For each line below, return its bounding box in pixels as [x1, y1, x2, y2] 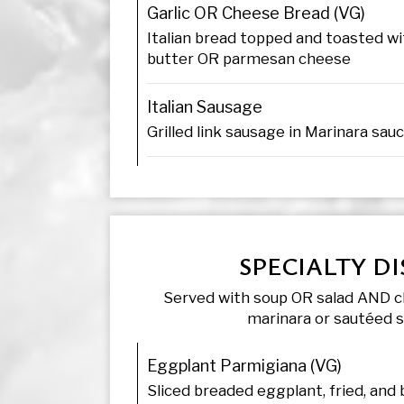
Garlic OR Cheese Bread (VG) [147, 3, 365, 23]
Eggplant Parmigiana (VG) [147, 355, 342, 375]
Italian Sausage [147, 96, 262, 116]
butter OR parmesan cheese [147, 50, 351, 68]
